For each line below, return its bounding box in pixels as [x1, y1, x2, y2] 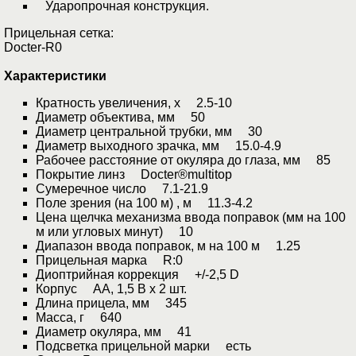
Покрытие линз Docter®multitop [36, 168, 232, 182]
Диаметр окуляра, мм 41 [36, 325, 192, 339]
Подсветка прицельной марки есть [36, 339, 251, 354]
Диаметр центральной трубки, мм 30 [36, 125, 262, 139]
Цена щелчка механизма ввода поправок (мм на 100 [36, 211, 346, 225]
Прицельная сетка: [4, 26, 114, 41]
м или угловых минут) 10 [36, 225, 193, 239]
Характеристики [4, 69, 106, 83]
